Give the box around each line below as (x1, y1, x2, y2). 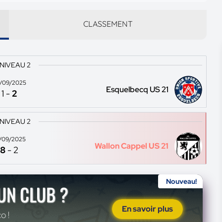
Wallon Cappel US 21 (95, 141, 169, 151)
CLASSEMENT (83, 19, 133, 29)
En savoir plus (122, 204, 173, 214)
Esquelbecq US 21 (106, 84, 169, 95)
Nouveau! (166, 177, 197, 186)
